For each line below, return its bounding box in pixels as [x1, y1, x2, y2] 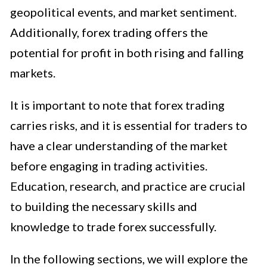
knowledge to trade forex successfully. [10, 219, 216, 234]
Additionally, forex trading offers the [10, 24, 208, 39]
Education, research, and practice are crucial [10, 178, 246, 193]
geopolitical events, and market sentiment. [10, 4, 237, 19]
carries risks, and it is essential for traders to [10, 117, 247, 132]
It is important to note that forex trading [10, 97, 225, 112]
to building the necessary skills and [10, 198, 197, 213]
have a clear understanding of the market [10, 138, 228, 153]
